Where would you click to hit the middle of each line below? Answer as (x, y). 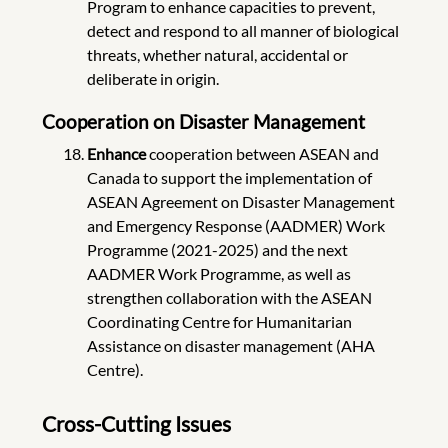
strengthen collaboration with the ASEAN (229, 297)
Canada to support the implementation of (229, 177)
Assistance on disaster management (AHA (230, 345)
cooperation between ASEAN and (263, 153)
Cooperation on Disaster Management (205, 121)
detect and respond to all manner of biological (242, 30)
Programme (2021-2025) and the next (217, 249)
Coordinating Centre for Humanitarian (219, 321)
